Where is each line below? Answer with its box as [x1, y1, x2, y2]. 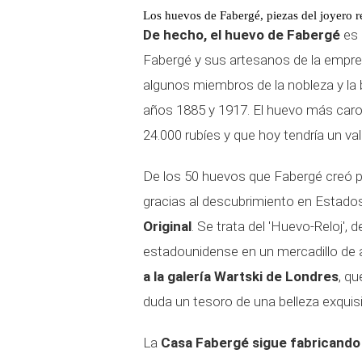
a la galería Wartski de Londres [143, 268, 339, 284]
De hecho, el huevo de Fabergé [143, 27, 340, 43]
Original [143, 218, 192, 234]
